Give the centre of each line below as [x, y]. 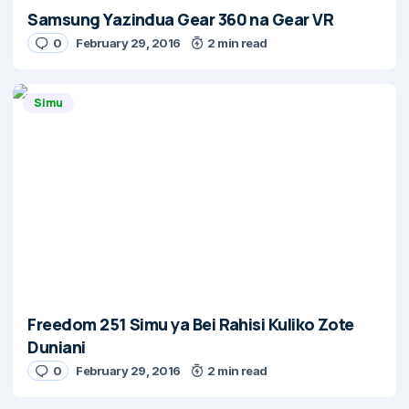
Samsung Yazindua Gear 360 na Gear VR [181, 19]
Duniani [57, 347]
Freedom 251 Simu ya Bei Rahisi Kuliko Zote [191, 324]
